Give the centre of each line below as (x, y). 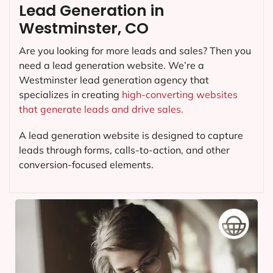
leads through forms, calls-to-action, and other (124, 150)
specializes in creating (70, 95)
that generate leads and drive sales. (101, 109)
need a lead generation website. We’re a (112, 66)
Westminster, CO (84, 29)
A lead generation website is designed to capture (131, 136)
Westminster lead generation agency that (114, 80)
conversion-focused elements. (86, 165)
